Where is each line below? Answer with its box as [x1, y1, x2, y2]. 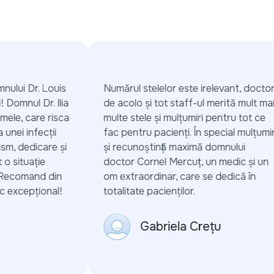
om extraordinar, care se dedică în [96, 169, 249, 183]
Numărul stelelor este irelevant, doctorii [96, 81, 272, 95]
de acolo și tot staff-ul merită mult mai [96, 96, 268, 109]
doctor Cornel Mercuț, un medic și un [96, 155, 262, 168]
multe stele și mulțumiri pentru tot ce [96, 111, 259, 124]
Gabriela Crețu [133, 218, 214, 234]
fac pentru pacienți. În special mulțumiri [96, 125, 270, 139]
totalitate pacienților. [96, 184, 188, 198]
